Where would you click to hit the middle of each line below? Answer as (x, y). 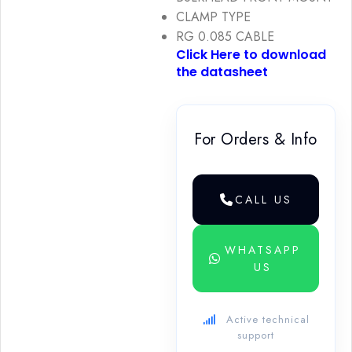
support (256, 335)
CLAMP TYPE (213, 16)
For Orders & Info (256, 139)
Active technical (266, 319)
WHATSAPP (262, 249)
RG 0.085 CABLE (225, 36)
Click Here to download (251, 54)
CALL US (263, 199)
